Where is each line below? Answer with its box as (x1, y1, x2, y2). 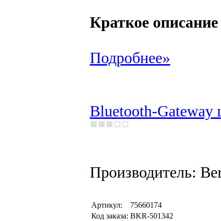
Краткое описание (90, 14, 218, 31)
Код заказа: (91, 212, 128, 220)
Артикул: (91, 201, 122, 209)
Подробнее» (90, 49, 170, 67)
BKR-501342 (130, 212, 173, 220)
